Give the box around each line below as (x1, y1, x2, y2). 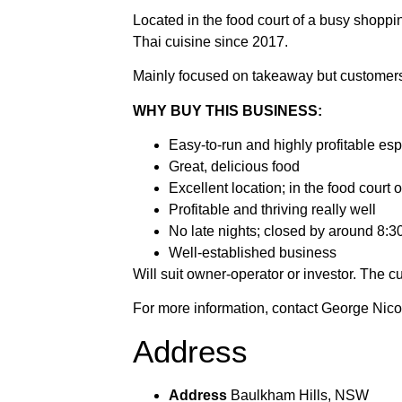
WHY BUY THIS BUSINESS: (132, 102, 322, 118)
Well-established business (168, 245, 336, 261)
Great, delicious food (168, 159, 300, 175)
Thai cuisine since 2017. (132, 33, 288, 49)
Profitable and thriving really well (168, 202, 376, 218)
